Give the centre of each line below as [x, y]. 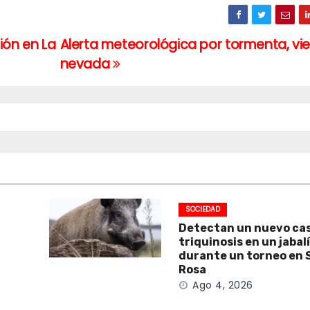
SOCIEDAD [203, 209]
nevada [86, 64]
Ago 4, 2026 [223, 285]
